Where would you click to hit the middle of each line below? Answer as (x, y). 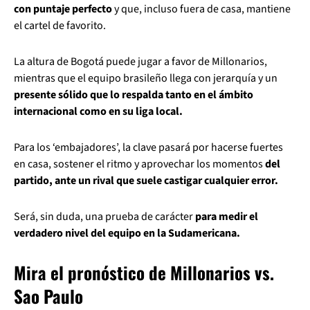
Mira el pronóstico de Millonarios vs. (144, 272)
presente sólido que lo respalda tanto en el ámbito (134, 95)
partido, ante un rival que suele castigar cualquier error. (146, 181)
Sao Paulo (48, 296)
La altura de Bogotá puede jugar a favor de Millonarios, (140, 62)
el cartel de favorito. (60, 26)
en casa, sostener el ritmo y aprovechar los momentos (139, 164)
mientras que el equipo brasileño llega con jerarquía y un (146, 78)
